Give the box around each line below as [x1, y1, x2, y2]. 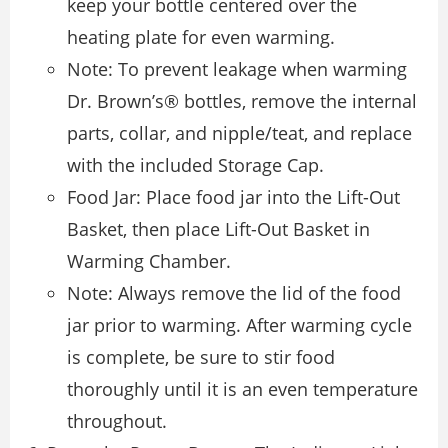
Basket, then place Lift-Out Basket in [67, 216, 370, 241]
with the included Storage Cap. [67, 152, 324, 177]
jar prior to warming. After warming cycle [67, 312, 412, 337]
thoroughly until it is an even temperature [67, 376, 418, 401]
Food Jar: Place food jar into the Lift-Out [67, 184, 400, 209]
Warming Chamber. [67, 248, 231, 273]
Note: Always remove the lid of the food [67, 280, 401, 305]
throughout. [67, 408, 167, 433]
